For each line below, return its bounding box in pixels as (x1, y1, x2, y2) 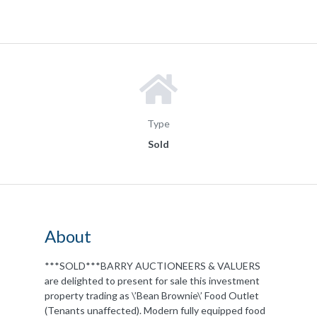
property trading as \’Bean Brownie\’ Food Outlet (45, 289, 259, 301)
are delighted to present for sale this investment (45, 274, 260, 287)
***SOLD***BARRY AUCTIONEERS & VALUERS (45, 259, 260, 272)
